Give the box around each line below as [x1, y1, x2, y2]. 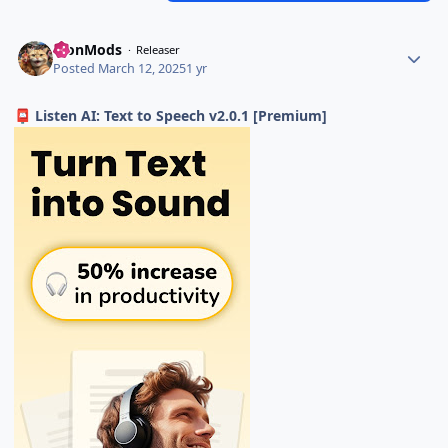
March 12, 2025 [98, 59, 187, 77]
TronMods [53, 40, 123, 60]
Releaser [136, 42, 181, 58]
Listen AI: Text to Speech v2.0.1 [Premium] [31, 105, 328, 125]
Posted [53, 59, 99, 77]
